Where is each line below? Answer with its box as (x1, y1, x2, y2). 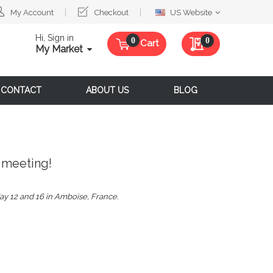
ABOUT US (86, 85, 129, 95)
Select (155, 7, 179, 16)
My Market (35, 43, 83, 55)
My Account (10, 8, 54, 17)
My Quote (210, 35, 244, 44)
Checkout (94, 8, 129, 17)
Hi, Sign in (35, 32, 74, 43)
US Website (170, 8, 212, 17)
